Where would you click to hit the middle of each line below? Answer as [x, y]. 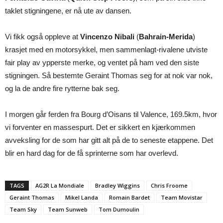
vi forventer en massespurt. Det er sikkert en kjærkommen [100, 127]
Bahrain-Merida [166, 37]
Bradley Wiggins [117, 186]
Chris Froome [169, 186]
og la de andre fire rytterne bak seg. [62, 89]
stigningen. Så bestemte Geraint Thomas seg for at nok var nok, [109, 76]
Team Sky [23, 210]
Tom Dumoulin [119, 210]
